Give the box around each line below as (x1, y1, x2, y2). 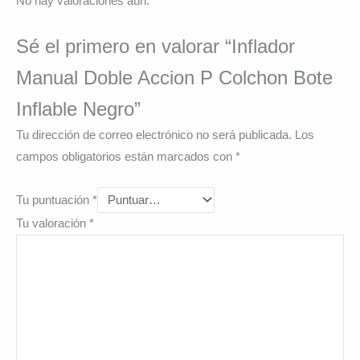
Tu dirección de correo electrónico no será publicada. (16, 129, 292, 142)
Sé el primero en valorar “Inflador (16, 35, 295, 57)
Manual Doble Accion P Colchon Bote (16, 67, 333, 88)
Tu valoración (16, 217, 89, 231)
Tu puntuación (16, 193, 92, 207)
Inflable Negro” (16, 98, 141, 120)
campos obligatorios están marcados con (16, 150, 235, 164)
